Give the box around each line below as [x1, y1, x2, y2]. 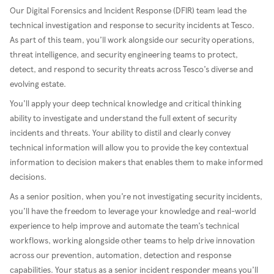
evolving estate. [10, 79, 66, 89]
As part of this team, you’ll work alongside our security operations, [10, 35, 254, 45]
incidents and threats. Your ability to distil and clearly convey [10, 128, 231, 138]
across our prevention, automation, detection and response [10, 250, 231, 260]
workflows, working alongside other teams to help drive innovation [10, 235, 255, 245]
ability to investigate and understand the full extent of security [10, 113, 237, 123]
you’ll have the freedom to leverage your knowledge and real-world [10, 206, 256, 216]
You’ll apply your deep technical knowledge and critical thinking [10, 98, 242, 108]
